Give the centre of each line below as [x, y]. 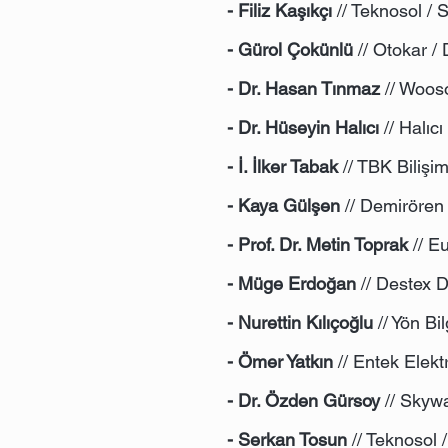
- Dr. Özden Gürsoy [303, 400]
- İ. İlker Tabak [282, 166]
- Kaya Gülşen [283, 205]
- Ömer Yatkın [280, 361]
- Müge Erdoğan [291, 283]
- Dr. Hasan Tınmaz [303, 88]
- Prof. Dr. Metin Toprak [317, 244]
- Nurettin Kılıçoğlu [300, 322]
